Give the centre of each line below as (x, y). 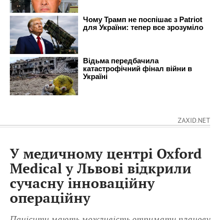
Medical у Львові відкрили (101, 170)
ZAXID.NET (194, 121)
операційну (50, 199)
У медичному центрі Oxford (106, 155)
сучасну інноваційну (82, 184)
